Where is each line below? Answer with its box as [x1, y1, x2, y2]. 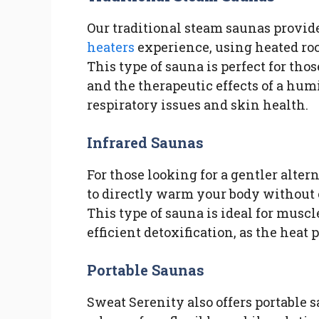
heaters [87, 38, 135, 56]
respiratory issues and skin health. [87, 95, 308, 113]
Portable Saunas [87, 260, 205, 279]
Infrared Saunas [87, 132, 204, 152]
